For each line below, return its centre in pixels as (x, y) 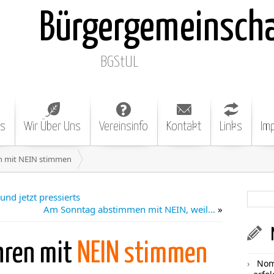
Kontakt (184, 127)
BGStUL (119, 62)
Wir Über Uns (52, 127)
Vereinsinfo (124, 127)
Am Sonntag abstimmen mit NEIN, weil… (129, 209)
